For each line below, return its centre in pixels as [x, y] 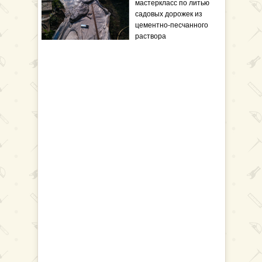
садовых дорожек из [169, 14]
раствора [151, 36]
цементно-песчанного [172, 25]
